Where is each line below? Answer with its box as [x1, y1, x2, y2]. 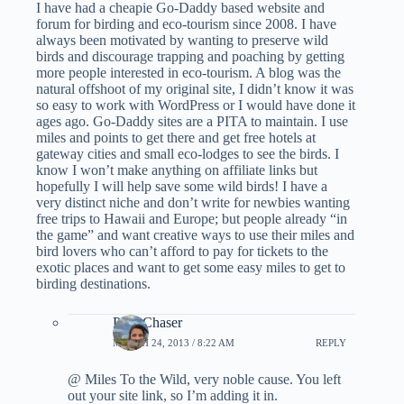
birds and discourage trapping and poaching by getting [36, 49, 344, 65]
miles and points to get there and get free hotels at [36, 130, 316, 146]
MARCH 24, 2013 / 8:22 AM [113, 336, 234, 348]
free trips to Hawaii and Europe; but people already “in [36, 211, 347, 227]
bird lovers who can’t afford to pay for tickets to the [36, 243, 328, 260]
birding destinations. [36, 276, 151, 292]
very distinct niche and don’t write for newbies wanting [36, 195, 350, 211]
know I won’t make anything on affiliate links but [36, 162, 317, 179]
